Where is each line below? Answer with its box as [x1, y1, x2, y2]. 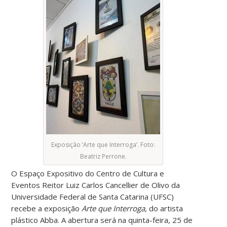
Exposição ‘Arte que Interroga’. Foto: [51, 140, 156, 149]
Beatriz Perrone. [80, 152, 127, 161]
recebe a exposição [11, 203, 82, 214]
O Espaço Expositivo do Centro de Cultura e [11, 168, 165, 179]
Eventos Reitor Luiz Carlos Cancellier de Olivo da [11, 180, 180, 191]
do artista [147, 203, 183, 214]
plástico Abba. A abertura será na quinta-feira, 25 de [11, 215, 193, 225]
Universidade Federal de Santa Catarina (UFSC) [11, 192, 174, 202]
